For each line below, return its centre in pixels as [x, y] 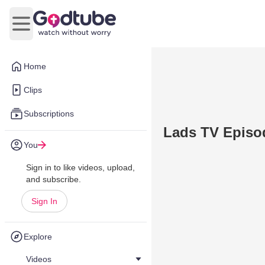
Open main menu [56, 30]
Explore [38, 237]
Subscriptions [49, 114]
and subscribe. [54, 179]
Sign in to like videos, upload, [80, 167]
